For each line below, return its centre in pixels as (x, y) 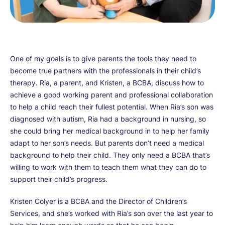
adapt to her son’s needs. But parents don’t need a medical (107, 143)
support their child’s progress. (59, 179)
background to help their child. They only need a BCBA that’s (110, 155)
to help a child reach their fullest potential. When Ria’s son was (112, 106)
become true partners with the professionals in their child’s (105, 70)
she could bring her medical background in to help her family (110, 131)
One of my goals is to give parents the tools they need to (103, 58)
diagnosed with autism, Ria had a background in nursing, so (108, 119)
